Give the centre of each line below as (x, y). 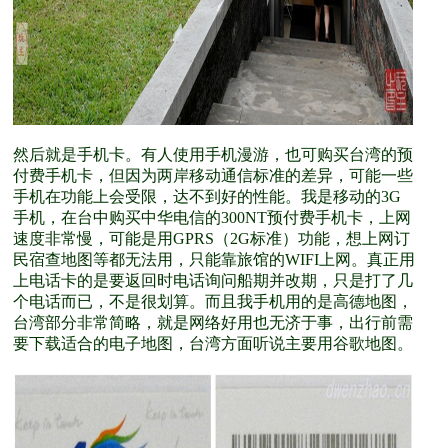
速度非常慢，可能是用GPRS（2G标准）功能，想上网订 (211, 238)
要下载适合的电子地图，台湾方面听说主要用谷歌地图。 (213, 343)
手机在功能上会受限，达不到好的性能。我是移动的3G (207, 196)
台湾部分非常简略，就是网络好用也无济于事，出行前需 (213, 322)
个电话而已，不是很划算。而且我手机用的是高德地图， (213, 301)
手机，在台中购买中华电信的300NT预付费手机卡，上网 (212, 217)
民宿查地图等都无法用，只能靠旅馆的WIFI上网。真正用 (214, 259)
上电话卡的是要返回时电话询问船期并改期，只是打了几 (213, 280)
